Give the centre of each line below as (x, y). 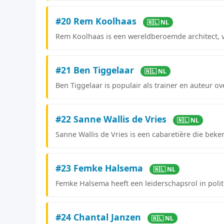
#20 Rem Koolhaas (97, 21)
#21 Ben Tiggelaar (96, 70)
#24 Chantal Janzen (99, 217)
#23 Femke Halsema (100, 168)
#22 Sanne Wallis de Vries (112, 119)
